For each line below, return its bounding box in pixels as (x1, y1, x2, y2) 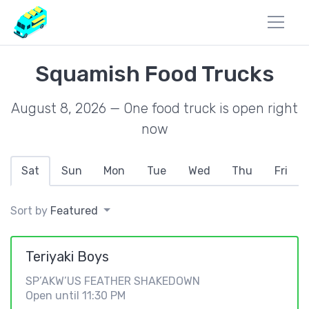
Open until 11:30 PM (26, 289, 126, 302)
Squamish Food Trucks (34, 61, 275, 87)
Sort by (10, 204, 50, 217)
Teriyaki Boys (26, 248, 109, 265)
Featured (50, 204, 98, 217)
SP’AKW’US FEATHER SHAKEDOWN (26, 275, 200, 288)
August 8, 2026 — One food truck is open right (11, 100, 298, 117)
